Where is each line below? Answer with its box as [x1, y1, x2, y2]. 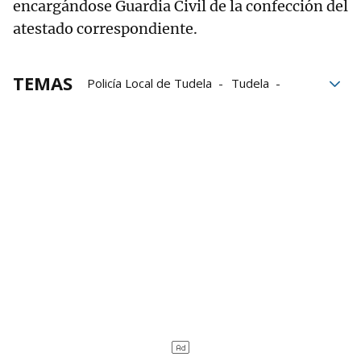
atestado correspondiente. [13, 19, 197, 39]
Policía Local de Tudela [87, 75, 212, 92]
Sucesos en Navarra [87, 98, 197, 114]
